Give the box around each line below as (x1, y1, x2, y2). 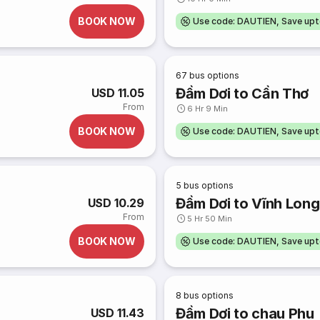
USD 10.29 (87, 196, 144, 210)
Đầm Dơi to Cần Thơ (176, 85, 309, 102)
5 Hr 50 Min (187, 214, 233, 224)
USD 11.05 (91, 86, 144, 100)
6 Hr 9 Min (187, 104, 229, 114)
